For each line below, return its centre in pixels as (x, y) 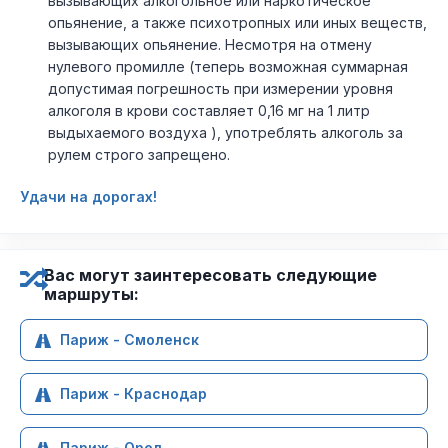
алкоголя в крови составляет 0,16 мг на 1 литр (209, 110)
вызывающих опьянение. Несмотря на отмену (210, 44)
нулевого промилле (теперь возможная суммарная (228, 66)
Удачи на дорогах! (88, 196)
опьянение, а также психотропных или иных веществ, (237, 22)
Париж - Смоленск (129, 339)
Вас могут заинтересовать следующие (210, 275)
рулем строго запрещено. (139, 154)
